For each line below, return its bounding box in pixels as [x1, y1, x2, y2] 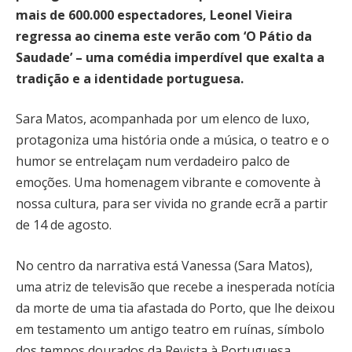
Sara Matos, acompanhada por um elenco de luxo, [16, 110, 310, 128]
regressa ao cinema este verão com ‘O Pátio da [16, 27, 312, 45]
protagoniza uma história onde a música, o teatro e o [16, 131, 329, 149]
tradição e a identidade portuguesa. [16, 69, 244, 87]
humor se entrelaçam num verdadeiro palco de [16, 152, 290, 170]
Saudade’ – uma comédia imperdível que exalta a [16, 48, 324, 66]
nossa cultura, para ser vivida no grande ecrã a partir [16, 195, 328, 213]
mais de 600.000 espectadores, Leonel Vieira [16, 5, 292, 24]
